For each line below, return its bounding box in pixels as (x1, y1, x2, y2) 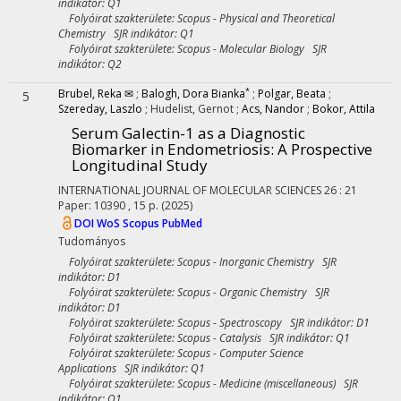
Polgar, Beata (258, 86, 326, 101)
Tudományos (58, 234, 125, 249)
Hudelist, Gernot (150, 101, 236, 116)
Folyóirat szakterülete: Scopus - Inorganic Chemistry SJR (58, 254, 337, 269)
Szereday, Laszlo (58, 101, 142, 116)
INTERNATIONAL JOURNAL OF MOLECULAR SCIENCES (58, 183, 321, 198)
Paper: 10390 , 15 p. (58, 198, 161, 213)
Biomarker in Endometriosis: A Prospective (72, 139, 372, 159)
